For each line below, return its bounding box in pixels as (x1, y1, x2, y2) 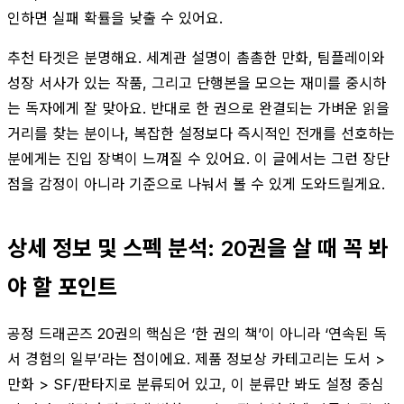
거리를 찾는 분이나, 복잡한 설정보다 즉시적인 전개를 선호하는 (7, 124, 395, 142)
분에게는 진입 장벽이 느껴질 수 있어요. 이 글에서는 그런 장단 (7, 149, 390, 168)
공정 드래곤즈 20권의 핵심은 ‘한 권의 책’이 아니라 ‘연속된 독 (7, 324, 387, 343)
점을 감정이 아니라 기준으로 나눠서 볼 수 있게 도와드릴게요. (7, 174, 385, 193)
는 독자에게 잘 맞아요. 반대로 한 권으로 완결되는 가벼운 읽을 (7, 98, 390, 117)
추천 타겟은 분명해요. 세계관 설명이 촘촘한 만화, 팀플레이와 (7, 48, 385, 67)
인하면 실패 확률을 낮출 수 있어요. (7, 8, 223, 27)
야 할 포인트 (7, 273, 117, 300)
